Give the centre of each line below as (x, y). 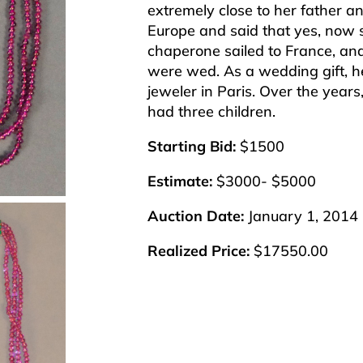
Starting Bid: (192, 147)
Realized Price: (199, 251)
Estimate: (180, 181)
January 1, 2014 (301, 216)
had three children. (211, 112)
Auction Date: (196, 216)
